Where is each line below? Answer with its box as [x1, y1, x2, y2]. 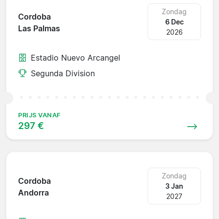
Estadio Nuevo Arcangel [31, 52, 120, 63]
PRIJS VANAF [18, 111, 61, 119]
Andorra [18, 188, 49, 198]
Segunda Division [31, 68, 95, 78]
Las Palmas [18, 23, 60, 34]
